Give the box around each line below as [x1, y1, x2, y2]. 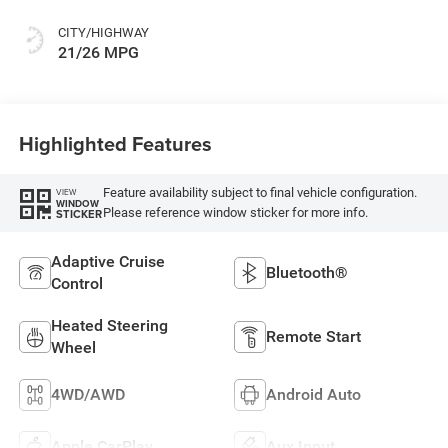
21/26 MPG [57, 42, 139, 62]
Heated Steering [50, 315, 168, 335]
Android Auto [266, 384, 361, 404]
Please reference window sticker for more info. [102, 205, 368, 221]
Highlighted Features [18, 129, 212, 159]
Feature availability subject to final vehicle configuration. [102, 185, 417, 201]
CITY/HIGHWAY [57, 24, 149, 40]
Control [50, 273, 103, 293]
